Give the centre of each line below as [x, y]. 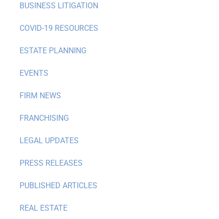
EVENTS [34, 73]
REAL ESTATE [44, 208]
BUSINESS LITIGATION [59, 6]
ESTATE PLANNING [53, 51]
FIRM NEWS [40, 96]
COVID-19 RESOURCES [59, 28]
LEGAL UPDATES [49, 141]
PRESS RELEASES [51, 163]
